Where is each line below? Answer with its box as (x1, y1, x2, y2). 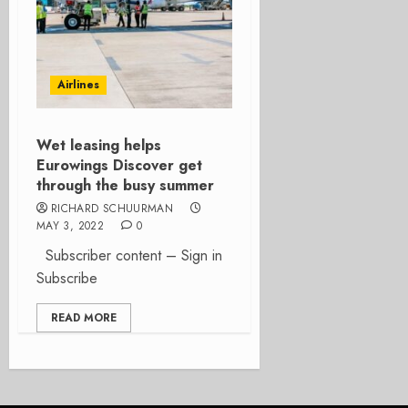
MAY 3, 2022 (36, 218, 104, 234)
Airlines (57, 76, 99, 93)
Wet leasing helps (36, 135, 161, 156)
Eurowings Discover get (36, 155, 202, 176)
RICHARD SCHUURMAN (51, 200, 174, 217)
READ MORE (51, 310, 117, 326)
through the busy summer (36, 175, 214, 196)
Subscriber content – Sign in (36, 245, 222, 266)
